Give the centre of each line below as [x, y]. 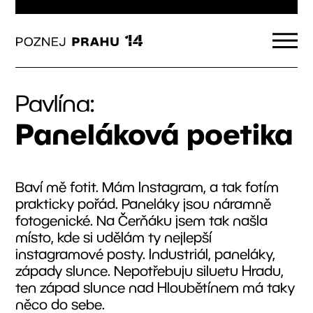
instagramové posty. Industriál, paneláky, [146, 254]
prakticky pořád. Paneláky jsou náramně [144, 203]
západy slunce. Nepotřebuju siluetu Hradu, [150, 270]
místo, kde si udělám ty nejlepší [114, 237]
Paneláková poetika [154, 133]
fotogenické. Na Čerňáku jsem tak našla [142, 220]
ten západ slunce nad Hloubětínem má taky [155, 287]
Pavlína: [55, 102]
